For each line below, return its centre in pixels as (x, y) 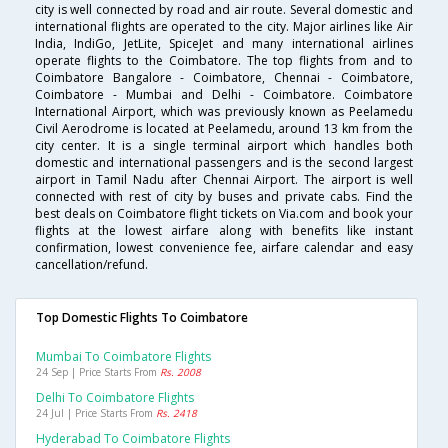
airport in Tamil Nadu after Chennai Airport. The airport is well (224, 180)
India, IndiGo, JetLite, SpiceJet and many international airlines (224, 44)
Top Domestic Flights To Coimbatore (142, 318)
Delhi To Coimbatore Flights (115, 398)
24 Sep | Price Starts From (98, 372)
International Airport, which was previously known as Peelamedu (224, 112)
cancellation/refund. (91, 265)
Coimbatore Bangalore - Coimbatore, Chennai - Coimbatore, (224, 78)
